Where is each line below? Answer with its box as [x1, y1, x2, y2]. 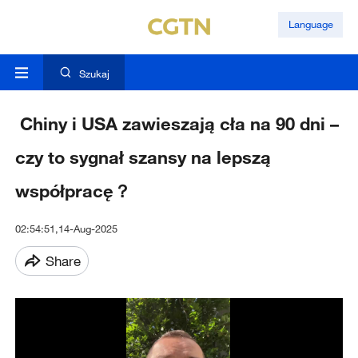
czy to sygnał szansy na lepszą [14, 146, 271, 169]
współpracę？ [14, 180, 131, 202]
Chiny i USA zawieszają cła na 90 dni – [14, 113, 339, 135]
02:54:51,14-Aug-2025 [14, 222, 117, 236]
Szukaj [78, 67, 109, 81]
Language [288, 18, 333, 31]
